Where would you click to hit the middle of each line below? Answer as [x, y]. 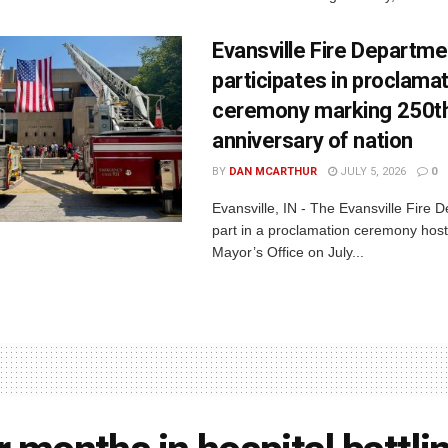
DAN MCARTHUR [273, 171]
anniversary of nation [312, 140]
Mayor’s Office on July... [288, 251]
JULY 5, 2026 [371, 171]
